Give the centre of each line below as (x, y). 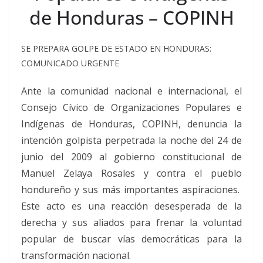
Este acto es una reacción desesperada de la (131, 206)
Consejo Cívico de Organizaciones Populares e (131, 107)
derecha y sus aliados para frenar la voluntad (131, 222)
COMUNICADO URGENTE (70, 63)
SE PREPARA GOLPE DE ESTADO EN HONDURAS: (116, 48)
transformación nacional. (76, 255)
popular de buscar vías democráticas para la (131, 239)
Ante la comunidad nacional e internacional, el (131, 91)
